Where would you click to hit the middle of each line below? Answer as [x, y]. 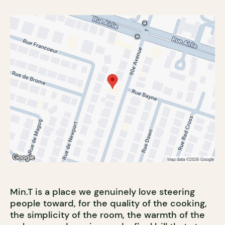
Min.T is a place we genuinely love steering [102, 192]
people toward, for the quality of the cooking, [108, 204]
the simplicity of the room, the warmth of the [107, 215]
